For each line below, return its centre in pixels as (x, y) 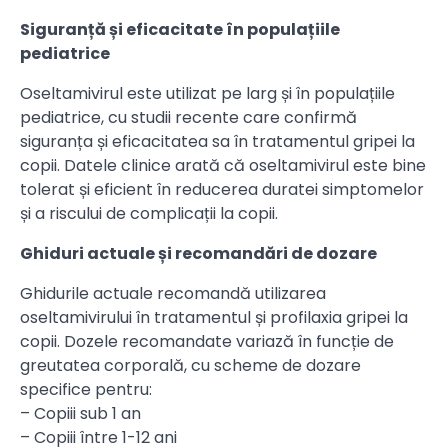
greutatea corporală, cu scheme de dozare (190, 366)
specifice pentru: (86, 390)
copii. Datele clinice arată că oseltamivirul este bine (223, 166)
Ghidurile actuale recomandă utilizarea (173, 294)
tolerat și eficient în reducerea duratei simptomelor (222, 190)
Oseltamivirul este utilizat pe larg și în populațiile (207, 94)
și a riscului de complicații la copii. (149, 214)
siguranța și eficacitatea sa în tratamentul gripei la (217, 142)
